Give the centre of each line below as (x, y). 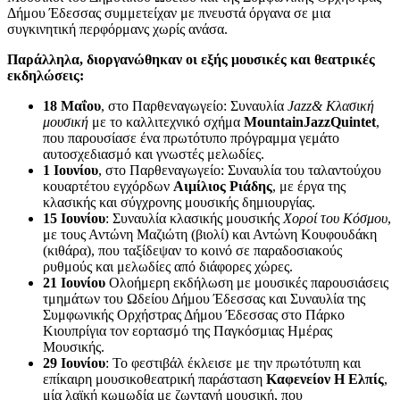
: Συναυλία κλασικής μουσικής (194, 219)
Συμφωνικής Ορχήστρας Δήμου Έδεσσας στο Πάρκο (194, 315)
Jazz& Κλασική (331, 106)
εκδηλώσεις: (46, 76)
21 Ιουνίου (76, 283)
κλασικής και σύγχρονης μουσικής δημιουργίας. (179, 203)
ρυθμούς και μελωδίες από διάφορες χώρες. (168, 267)
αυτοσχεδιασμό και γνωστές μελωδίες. (154, 154)
